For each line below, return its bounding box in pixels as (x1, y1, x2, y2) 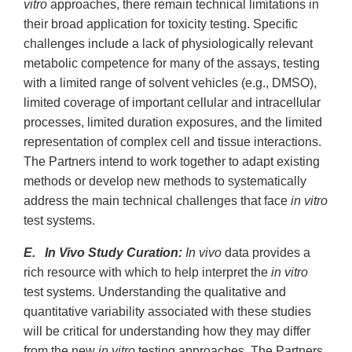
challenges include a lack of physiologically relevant (24, 37, 313, 51)
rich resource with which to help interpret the (24, 266, 271, 280)
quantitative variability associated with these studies (24, 305, 311, 319)
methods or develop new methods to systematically (24, 174, 306, 189)
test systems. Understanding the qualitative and (24, 285, 286, 299)
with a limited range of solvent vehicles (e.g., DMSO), (24, 76, 317, 90)
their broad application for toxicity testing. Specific (24, 17, 298, 31)
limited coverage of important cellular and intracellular (24, 96, 321, 110)
